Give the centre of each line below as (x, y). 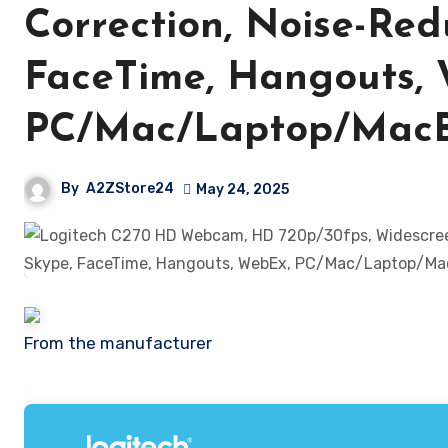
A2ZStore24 (130, 189)
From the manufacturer (122, 343)
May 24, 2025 (242, 189)
